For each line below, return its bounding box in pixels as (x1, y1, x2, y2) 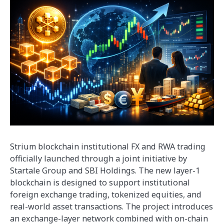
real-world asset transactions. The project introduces (10, 201, 213, 212)
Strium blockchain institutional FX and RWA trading (10, 141, 205, 152)
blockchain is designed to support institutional (10, 177, 190, 188)
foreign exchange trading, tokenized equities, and (10, 189, 201, 200)
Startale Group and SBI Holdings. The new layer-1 (10, 165, 200, 176)
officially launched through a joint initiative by (10, 153, 187, 164)
